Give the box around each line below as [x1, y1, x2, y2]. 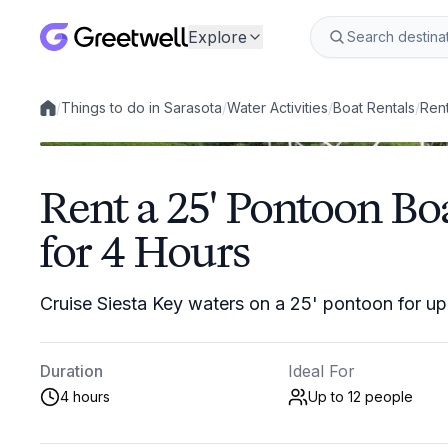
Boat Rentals [333, 99, 415, 116]
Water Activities [227, 99, 328, 116]
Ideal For [287, 361, 355, 381]
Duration [40, 361, 103, 381]
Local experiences [39, 107, 162, 125]
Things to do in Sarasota [61, 99, 222, 116]
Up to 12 [307, 388, 361, 405]
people [360, 388, 413, 405]
